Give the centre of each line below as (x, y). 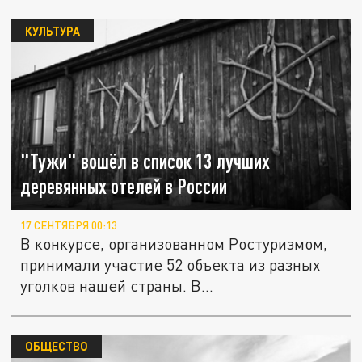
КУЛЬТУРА (52, 30)
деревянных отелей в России (124, 187)
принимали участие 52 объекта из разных (170, 265)
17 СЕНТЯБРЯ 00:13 (69, 226)
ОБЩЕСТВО (56, 346)
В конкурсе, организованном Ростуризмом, (174, 244)
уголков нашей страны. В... (117, 286)
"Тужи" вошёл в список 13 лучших (145, 162)
